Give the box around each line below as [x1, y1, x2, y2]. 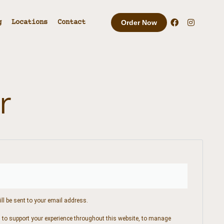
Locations [11, 18, 48, 26]
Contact [57, 18, 86, 26]
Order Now [121, 18, 157, 26]
